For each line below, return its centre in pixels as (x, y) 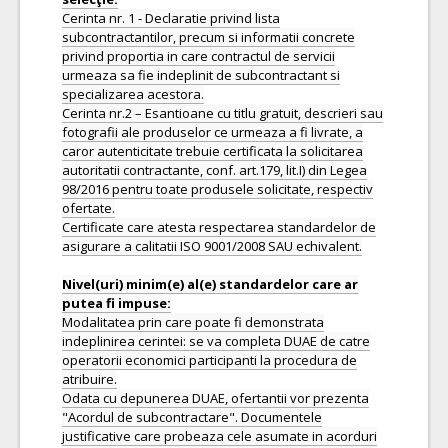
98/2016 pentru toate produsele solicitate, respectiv (217, 189)
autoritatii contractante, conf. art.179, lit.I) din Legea (214, 170)
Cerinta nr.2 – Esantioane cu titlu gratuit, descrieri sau (222, 113)
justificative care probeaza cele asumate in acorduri (219, 436)
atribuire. (89, 379)
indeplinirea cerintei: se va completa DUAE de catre (216, 341)
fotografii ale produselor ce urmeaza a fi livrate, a (212, 132)
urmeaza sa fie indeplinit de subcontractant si (201, 75)
